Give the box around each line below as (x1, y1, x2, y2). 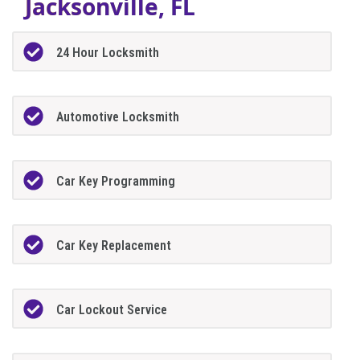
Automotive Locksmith (56, 109, 180, 125)
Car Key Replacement (56, 237, 172, 253)
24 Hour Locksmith (56, 45, 160, 61)
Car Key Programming (56, 173, 176, 189)
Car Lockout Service (56, 301, 168, 317)
